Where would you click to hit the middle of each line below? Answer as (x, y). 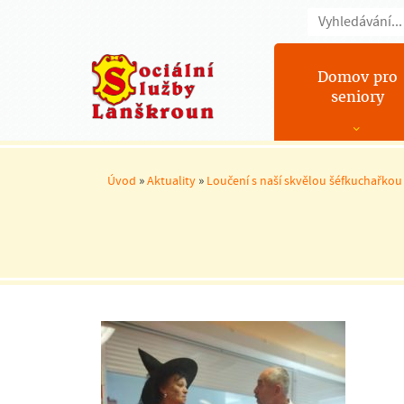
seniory (357, 97)
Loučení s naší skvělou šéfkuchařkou (304, 180)
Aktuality (171, 180)
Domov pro (357, 77)
